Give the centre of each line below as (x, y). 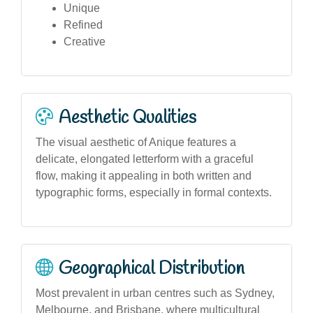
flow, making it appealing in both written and (144, 175)
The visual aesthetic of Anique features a (136, 142)
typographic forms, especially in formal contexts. (154, 192)
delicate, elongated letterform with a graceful (145, 159)
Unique (82, 8)
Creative (85, 41)
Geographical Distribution (152, 269)
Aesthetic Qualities (128, 118)
